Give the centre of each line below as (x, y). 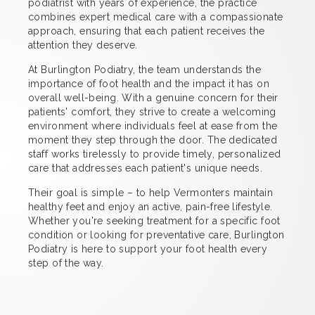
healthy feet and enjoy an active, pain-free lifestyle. (150, 206)
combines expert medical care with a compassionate (156, 17)
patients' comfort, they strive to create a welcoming (152, 111)
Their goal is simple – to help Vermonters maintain (151, 192)
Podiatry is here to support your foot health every (148, 249)
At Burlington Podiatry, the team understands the (145, 69)
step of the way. (66, 263)
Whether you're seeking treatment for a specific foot (154, 220)
